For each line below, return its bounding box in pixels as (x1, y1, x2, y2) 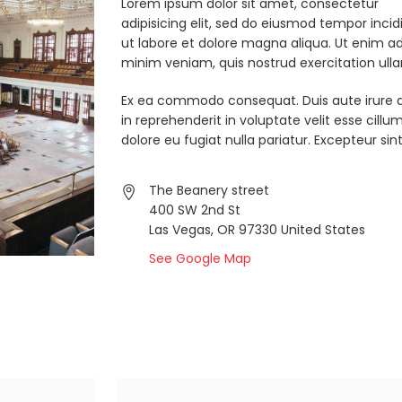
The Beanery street (148, 181, 269, 199)
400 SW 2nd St (148, 201, 240, 219)
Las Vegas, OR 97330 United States (148, 221, 365, 239)
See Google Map (148, 249, 251, 267)
